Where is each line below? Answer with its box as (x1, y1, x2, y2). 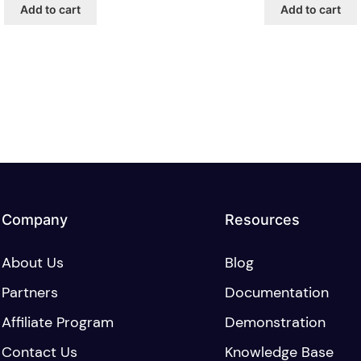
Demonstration (225, 313, 326, 333)
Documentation (225, 283, 330, 303)
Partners (2, 283, 59, 303)
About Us (2, 253, 64, 273)
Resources (225, 211, 301, 229)
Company (2, 211, 68, 229)
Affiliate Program (2, 313, 114, 333)
